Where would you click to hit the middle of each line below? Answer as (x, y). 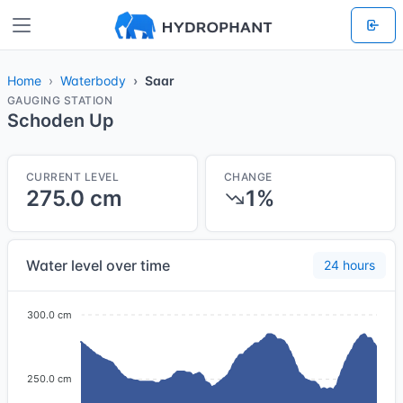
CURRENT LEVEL (73, 177)
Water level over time (98, 265)
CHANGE (248, 177)
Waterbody (93, 81)
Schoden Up (61, 121)
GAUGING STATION (60, 100)
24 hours (349, 265)
